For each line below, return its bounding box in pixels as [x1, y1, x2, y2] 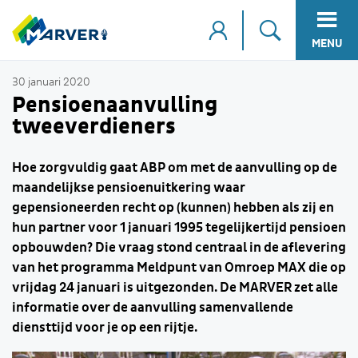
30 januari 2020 [12, 77, 90, 88]
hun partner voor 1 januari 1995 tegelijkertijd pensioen [12, 221, 346, 235]
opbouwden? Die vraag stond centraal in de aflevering [12, 241, 346, 255]
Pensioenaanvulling [12, 93, 217, 117]
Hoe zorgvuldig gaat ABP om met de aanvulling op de [12, 161, 337, 175]
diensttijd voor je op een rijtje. [12, 320, 197, 335]
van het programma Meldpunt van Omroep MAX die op [12, 261, 346, 275]
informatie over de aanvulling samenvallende [12, 300, 293, 315]
